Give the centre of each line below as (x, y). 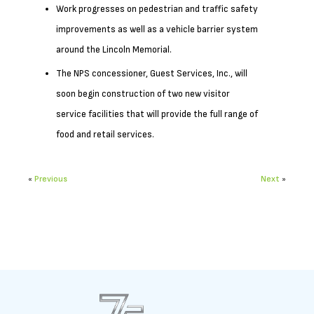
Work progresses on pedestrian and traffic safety (157, 9)
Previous (51, 179)
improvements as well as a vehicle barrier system (157, 29)
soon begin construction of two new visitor (143, 94)
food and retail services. (105, 134)
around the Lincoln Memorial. (114, 49)
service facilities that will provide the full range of (157, 114)
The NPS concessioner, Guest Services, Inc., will (152, 73)
